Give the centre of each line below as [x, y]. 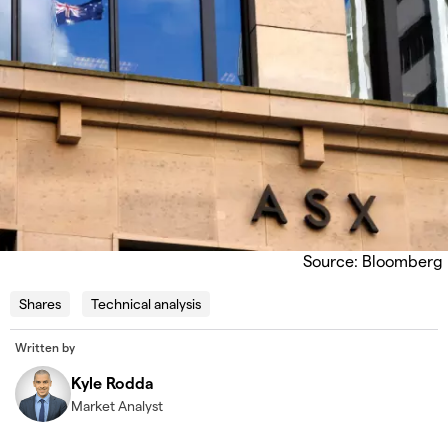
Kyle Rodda [112, 383]
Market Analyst [117, 406]
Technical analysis [146, 304]
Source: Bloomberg [373, 261]
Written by [45, 347]
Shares [40, 304]
